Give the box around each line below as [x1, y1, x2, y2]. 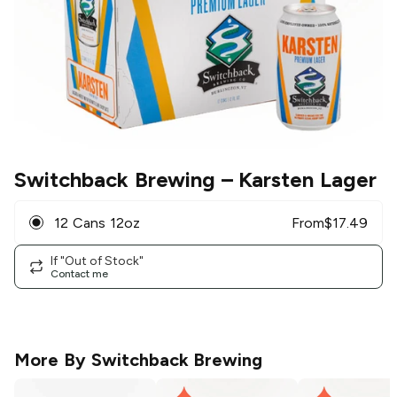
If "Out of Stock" [51, 253, 144, 269]
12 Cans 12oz [54, 214, 140, 231]
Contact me [51, 267, 108, 280]
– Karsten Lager [214, 167, 378, 193]
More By [14, 349, 91, 371]
